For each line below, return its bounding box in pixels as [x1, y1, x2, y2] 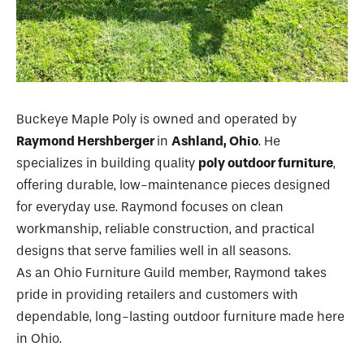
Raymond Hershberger [16, 133, 157, 149]
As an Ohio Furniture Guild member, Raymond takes [16, 265, 327, 281]
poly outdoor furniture [198, 155, 333, 171]
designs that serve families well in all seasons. [16, 243, 291, 259]
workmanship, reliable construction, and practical [16, 221, 314, 237]
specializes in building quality [16, 155, 198, 171]
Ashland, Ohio [171, 133, 258, 149]
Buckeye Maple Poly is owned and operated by [16, 111, 297, 128]
